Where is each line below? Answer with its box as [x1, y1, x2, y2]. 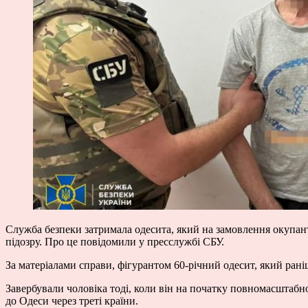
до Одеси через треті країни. [5, 294, 138, 307]
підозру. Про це [5, 235, 80, 247]
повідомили [80, 235, 136, 247]
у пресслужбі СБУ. [136, 235, 224, 247]
